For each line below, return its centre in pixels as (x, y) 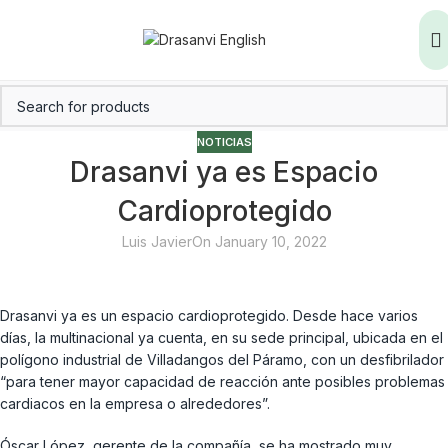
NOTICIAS (224, 142)
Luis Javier (156, 242)
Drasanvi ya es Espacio (224, 172)
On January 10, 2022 (259, 242)
